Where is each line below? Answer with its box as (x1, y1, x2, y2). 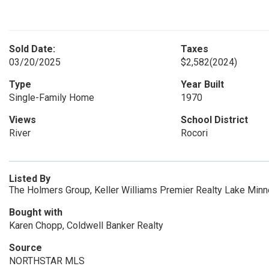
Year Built (180, 79, 224, 90)
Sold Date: (9, 43, 55, 55)
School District (180, 114, 248, 125)
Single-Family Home (9, 92, 94, 103)
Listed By (9, 173, 50, 184)
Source (9, 242, 42, 253)
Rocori (180, 127, 208, 139)
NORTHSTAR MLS (9, 255, 85, 267)
